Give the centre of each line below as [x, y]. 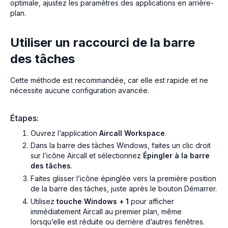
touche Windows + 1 [93, 201]
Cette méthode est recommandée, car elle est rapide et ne [109, 80]
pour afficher [151, 201]
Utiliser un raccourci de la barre [103, 42]
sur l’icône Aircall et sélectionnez [87, 156]
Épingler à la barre [176, 156]
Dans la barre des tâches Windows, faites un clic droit [121, 146]
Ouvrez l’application [65, 133]
